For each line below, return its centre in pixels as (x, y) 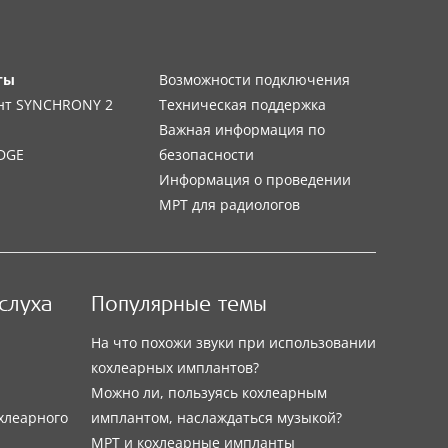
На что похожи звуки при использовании (233, 343)
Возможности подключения (254, 79)
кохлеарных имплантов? (174, 368)
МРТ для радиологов (229, 204)
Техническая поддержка (242, 104)
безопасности (206, 154)
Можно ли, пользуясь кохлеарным (208, 393)
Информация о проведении (254, 179)
